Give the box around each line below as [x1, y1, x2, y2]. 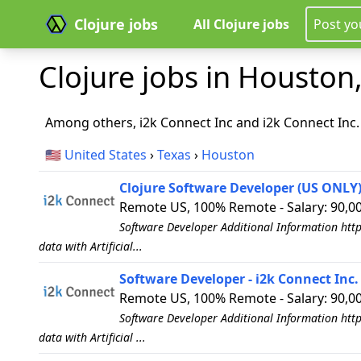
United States [64, 146, 147, 164]
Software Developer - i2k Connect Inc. [119, 270, 359, 288]
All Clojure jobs [193, 15, 289, 33]
